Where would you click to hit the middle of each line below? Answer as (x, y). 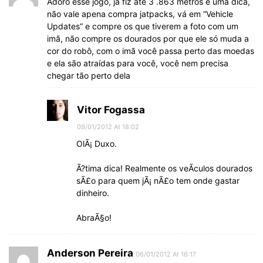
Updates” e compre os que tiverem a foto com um (143, 26)
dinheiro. (93, 193)
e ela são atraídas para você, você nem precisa (138, 63)
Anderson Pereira (90, 253)
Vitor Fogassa (111, 109)
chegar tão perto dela (89, 75)
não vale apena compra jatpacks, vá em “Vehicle (140, 14)
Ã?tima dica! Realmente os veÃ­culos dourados (164, 168)
